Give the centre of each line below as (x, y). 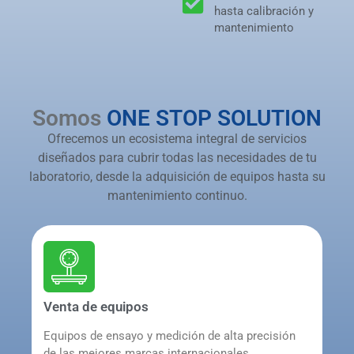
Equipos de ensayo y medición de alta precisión (169, 335)
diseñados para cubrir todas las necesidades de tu (177, 158)
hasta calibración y (264, 11)
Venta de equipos (96, 306)
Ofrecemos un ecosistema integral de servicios (177, 139)
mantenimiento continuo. (177, 196)
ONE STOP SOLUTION (214, 119)
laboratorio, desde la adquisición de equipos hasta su (177, 177)
